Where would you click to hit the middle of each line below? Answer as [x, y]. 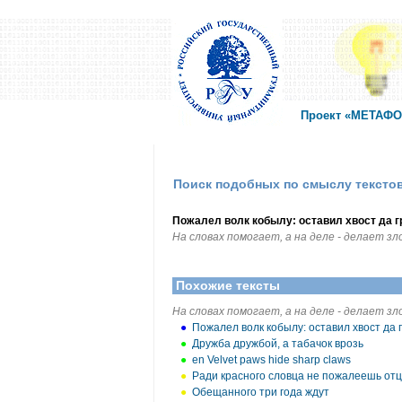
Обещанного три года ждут [261, 392]
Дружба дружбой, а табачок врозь [278, 344]
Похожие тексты [228, 285]
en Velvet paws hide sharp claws [271, 360]
